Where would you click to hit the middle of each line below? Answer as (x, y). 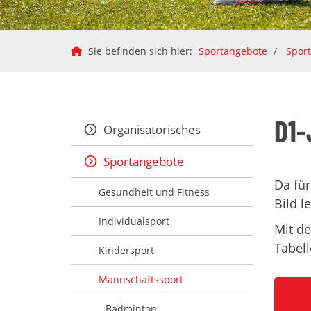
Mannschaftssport (141, 279)
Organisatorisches (152, 129)
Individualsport (134, 221)
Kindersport (126, 250)
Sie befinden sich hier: (140, 51)
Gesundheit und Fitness (154, 192)
